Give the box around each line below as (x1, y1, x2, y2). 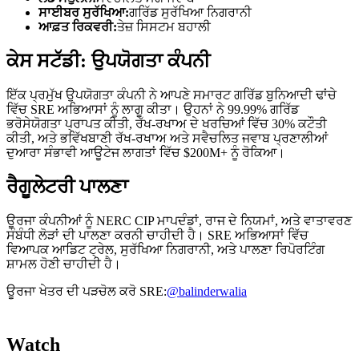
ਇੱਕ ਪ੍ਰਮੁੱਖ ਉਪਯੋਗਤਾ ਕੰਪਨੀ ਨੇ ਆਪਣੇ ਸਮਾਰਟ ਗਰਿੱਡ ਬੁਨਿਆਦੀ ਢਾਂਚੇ (6, 88, 337, 103)
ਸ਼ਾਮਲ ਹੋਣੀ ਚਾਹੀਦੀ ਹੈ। (6, 256, 121, 271)
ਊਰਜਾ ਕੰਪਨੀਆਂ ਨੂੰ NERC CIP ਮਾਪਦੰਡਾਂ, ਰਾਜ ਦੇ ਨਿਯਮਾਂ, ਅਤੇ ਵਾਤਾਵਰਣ (6, 213, 352, 228)
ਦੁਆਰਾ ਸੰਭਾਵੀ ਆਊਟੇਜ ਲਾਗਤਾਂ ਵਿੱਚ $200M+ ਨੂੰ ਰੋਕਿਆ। (6, 146, 285, 160)
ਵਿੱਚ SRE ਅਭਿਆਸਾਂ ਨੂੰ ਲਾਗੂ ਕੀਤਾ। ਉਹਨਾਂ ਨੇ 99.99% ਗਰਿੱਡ (6, 103, 299, 117)
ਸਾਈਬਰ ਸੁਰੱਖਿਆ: (38, 6, 129, 20)
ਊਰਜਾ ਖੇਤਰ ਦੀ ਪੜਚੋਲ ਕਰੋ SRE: (6, 284, 167, 298)
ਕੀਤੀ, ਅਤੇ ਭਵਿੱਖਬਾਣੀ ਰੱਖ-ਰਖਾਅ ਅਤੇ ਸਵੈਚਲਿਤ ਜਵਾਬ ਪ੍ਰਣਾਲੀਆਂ (6, 131, 328, 146)
